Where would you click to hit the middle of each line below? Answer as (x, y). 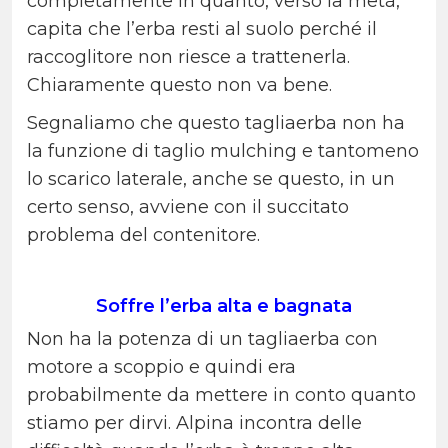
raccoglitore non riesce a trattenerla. (188, 57)
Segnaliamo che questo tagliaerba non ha (216, 123)
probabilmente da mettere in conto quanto (221, 395)
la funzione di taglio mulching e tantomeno (223, 151)
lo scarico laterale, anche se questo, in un (211, 179)
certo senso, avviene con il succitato (188, 207)
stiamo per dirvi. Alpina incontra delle (194, 423)
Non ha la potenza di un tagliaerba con (202, 339)
